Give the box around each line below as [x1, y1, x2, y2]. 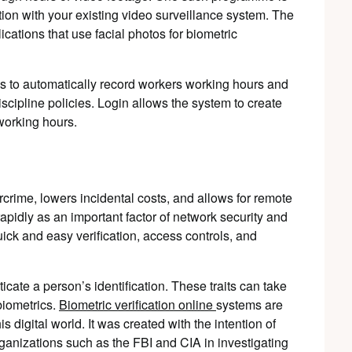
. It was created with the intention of [82, 314, 276, 332]
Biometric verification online [59, 295, 216, 313]
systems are [216, 295, 283, 313]
